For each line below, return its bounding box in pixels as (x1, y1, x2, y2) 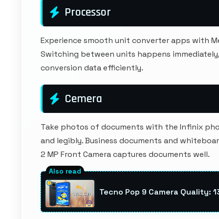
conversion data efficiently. (41, 63, 143, 73)
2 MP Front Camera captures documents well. (41, 149, 210, 159)
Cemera (65, 91, 102, 106)
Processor (65, 5, 111, 20)
